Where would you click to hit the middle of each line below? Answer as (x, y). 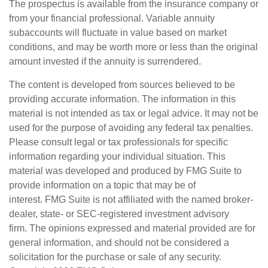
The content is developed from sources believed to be (122, 85)
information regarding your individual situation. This (117, 156)
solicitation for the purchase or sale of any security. (115, 257)
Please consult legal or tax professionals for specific (118, 142)
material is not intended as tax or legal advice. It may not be (134, 113)
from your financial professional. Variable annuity (112, 18)
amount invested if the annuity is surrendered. (105, 61)
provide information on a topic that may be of (102, 185)
